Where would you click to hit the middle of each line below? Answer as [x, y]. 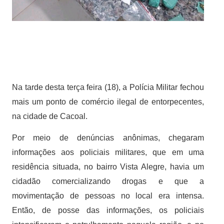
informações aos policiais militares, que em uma [108, 152]
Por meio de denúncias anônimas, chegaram [108, 138]
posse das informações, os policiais [131, 210]
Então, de [35, 210]
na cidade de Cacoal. [50, 116]
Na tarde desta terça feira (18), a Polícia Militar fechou [108, 87]
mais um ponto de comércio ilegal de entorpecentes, [108, 102]
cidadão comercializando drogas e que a [108, 181]
